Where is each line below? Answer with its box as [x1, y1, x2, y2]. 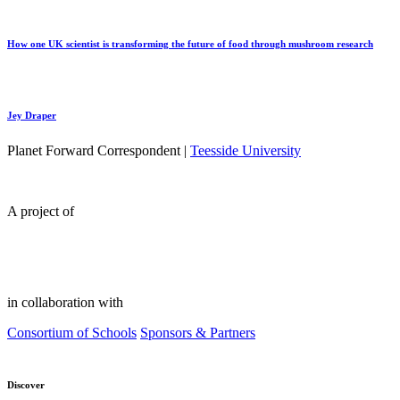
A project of [7, 204, 74, 220]
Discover [7, 379, 45, 391]
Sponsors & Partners [140, 325, 255, 341]
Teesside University [190, 143, 301, 159]
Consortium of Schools [7, 325, 137, 341]
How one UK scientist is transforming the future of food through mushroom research [7, 38, 373, 50]
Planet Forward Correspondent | [7, 143, 190, 159]
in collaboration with [7, 295, 123, 311]
